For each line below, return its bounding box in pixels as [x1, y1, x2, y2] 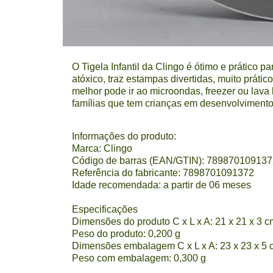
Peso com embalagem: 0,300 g [72, 253, 206, 263]
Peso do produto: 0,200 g [72, 229, 180, 239]
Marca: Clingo [72, 143, 132, 154]
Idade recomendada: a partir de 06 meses [72, 180, 251, 190]
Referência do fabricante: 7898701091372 [72, 168, 254, 178]
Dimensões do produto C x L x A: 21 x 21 [72, 216, 247, 227]
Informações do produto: [72, 131, 176, 141]
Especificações [72, 204, 138, 214]
